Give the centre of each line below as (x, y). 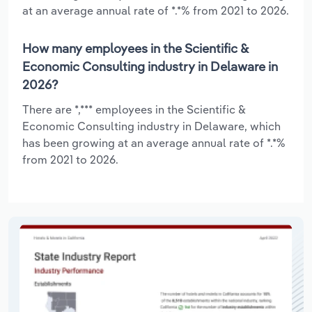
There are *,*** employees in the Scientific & (134, 109)
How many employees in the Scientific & (135, 48)
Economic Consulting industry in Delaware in (150, 66)
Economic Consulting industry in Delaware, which (151, 126)
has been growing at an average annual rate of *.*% (154, 142)
